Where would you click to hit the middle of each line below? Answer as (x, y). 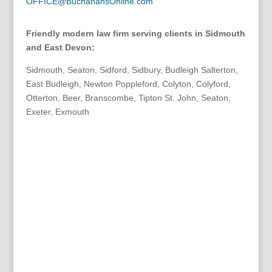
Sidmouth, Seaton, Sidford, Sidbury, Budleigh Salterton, (132, 70)
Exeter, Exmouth (57, 111)
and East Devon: (60, 47)
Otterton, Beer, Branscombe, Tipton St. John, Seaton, (128, 97)
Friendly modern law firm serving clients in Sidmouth (135, 33)
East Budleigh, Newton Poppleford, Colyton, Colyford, (128, 83)
